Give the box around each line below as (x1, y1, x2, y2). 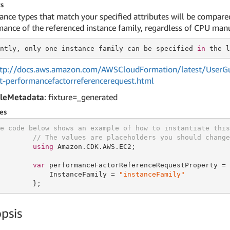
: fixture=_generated (44, 92, 118, 102)
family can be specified (98, 44, 197, 52)
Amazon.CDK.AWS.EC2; (53, 142, 136, 150)
